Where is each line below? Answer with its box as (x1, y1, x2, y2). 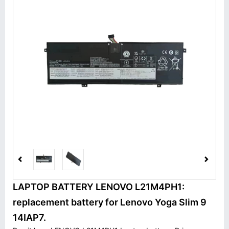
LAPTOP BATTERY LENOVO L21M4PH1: (13, 181, 185, 192)
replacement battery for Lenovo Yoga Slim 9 (13, 197, 207, 208)
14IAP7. (13, 212, 46, 223)
